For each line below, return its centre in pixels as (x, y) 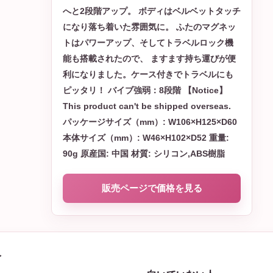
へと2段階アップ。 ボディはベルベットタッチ (152, 11)
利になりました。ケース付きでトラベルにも (148, 74)
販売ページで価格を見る (152, 188)
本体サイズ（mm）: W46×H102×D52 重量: (146, 138)
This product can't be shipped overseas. (147, 106)
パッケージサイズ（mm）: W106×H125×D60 (150, 122)
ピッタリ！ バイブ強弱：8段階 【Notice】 (145, 90)
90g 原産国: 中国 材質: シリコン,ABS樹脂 (144, 154)
